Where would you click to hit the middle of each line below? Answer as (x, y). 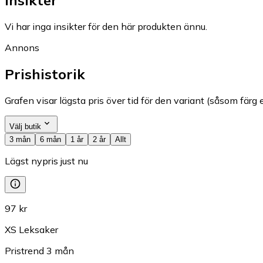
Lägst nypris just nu (46, 161)
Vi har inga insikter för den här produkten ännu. (106, 26)
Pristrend (24, 250)
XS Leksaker (31, 229)
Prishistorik (45, 74)
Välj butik (25, 126)
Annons (22, 47)
